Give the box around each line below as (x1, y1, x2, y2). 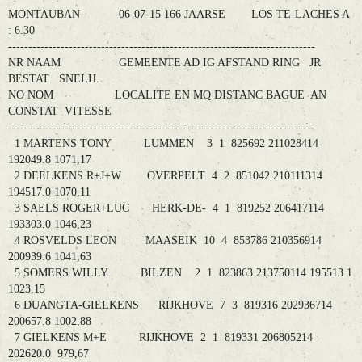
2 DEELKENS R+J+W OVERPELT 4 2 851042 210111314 (8, 170, 322, 183)
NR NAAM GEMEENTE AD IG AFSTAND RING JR (8, 57, 321, 69)
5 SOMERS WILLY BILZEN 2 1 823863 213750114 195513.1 (8, 267, 352, 280)
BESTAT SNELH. (8, 73, 103, 86)
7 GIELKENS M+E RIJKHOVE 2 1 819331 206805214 (8, 331, 313, 344)
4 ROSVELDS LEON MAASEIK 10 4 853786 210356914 (8, 234, 322, 247)
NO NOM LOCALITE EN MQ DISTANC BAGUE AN (8, 89, 326, 102)
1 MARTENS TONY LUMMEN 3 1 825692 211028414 (8, 137, 318, 150)
